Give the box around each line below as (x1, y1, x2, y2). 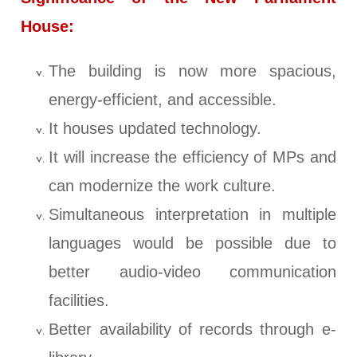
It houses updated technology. (49, 120, 262, 138)
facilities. (49, 292, 110, 310)
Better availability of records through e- (49, 320, 336, 339)
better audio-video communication (49, 263, 336, 281)
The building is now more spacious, (49, 62, 336, 80)
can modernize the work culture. (49, 177, 277, 195)
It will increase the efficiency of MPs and (49, 148, 336, 167)
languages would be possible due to (49, 234, 336, 253)
